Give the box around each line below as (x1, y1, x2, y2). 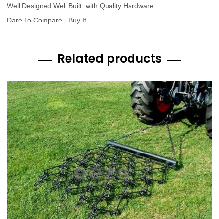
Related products (57, 50, 162, 66)
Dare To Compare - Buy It (7, 16, 87, 24)
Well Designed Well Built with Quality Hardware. (7, 1, 156, 10)
